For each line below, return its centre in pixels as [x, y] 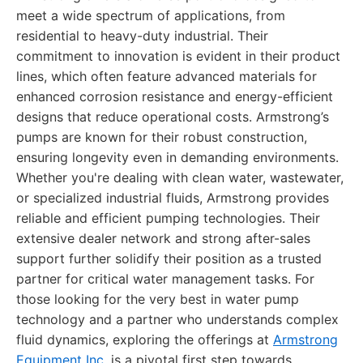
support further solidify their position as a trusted [169, 258]
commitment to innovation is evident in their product [178, 56]
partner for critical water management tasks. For [165, 279]
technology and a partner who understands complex [177, 319]
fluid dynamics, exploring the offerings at [145, 340]
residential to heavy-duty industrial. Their [142, 36]
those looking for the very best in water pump [158, 299]
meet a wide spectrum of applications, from [151, 15]
